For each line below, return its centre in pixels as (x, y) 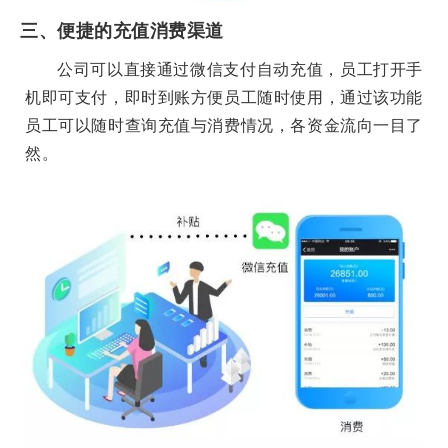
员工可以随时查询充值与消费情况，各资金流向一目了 (224, 125)
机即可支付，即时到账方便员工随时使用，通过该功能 (224, 97)
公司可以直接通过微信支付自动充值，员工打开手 (240, 69)
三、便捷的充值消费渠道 (122, 31)
